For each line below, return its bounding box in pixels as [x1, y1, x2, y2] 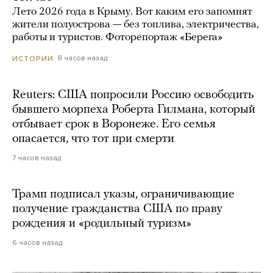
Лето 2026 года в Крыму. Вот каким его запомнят [12, 6, 252, 18]
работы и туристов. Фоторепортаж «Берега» [12, 32, 222, 44]
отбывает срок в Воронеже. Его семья [12, 118, 216, 130]
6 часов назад [12, 238, 62, 247]
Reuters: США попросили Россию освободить [12, 88, 254, 101]
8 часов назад [57, 54, 107, 63]
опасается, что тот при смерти [12, 132, 174, 145]
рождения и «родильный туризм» [12, 217, 191, 230]
